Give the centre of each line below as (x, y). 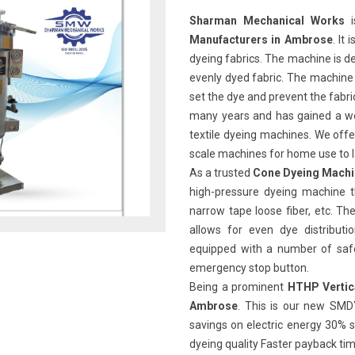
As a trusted (221, 173)
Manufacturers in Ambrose (261, 40)
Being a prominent (239, 287)
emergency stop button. (249, 268)
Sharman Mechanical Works (267, 21)
